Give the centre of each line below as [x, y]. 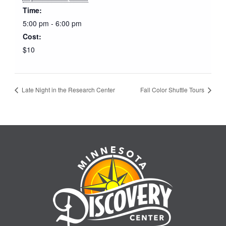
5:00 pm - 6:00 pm [52, 23]
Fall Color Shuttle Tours [173, 90]
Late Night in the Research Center [67, 90]
